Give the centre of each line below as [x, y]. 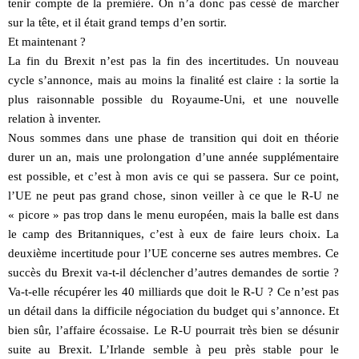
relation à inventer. [54, 118]
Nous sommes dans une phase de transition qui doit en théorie [173, 137]
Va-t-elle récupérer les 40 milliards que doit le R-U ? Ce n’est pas [173, 291]
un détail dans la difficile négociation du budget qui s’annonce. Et [173, 311]
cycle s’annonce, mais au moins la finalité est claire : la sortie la [173, 80]
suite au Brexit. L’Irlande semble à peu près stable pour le [173, 349]
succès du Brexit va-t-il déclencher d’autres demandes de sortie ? [173, 272]
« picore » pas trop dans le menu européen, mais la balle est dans [173, 214]
